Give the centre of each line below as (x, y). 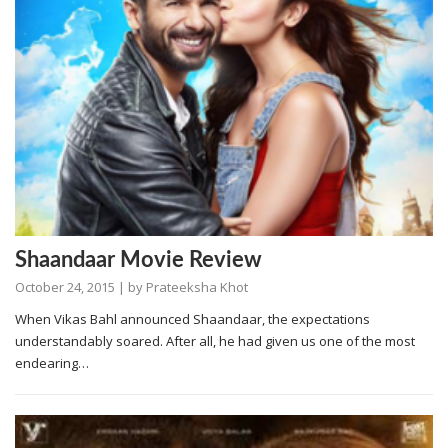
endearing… (52, 362)
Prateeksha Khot (197, 286)
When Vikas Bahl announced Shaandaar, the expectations (192, 318)
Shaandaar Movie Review (138, 259)
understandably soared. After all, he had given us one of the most (215, 340)
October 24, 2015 (65, 286)
